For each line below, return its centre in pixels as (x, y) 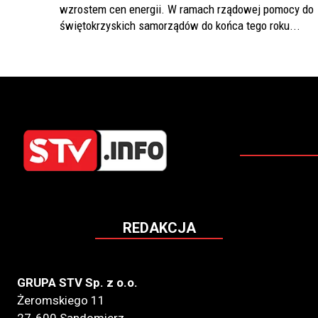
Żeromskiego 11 (61, 301)
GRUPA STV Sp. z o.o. (77, 283)
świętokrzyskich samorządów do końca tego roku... (180, 26)
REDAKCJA (159, 228)
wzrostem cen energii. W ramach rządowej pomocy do (187, 10)
